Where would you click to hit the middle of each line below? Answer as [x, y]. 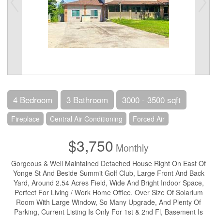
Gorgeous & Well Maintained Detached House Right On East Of [108, 163]
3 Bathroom [87, 100]
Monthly [131, 148]
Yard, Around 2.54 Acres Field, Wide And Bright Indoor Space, [108, 183]
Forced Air [149, 119]
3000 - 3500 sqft [151, 100]
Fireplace [25, 119]
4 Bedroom [33, 100]
